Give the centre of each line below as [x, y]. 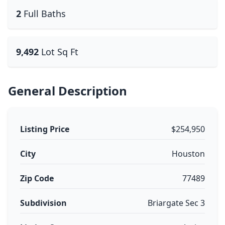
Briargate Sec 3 [176, 203]
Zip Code [37, 178]
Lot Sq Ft [60, 52]
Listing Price [45, 129]
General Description [68, 91]
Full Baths [45, 14]
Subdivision [43, 203]
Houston [188, 154]
